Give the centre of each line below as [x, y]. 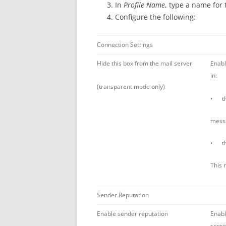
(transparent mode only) [131, 86]
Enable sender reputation [132, 213]
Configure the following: [155, 17]
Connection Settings [125, 44]
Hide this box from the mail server [145, 63]
